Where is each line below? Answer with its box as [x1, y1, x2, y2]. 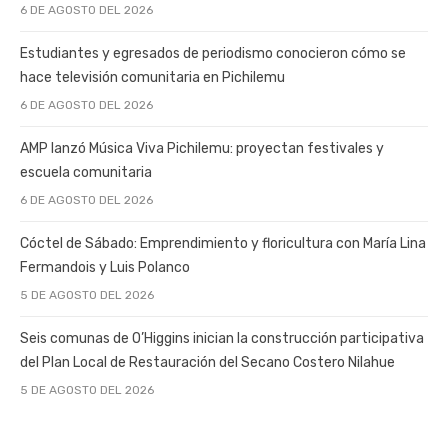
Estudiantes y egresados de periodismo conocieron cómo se [20, 44, 406, 62]
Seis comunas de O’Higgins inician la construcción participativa [20, 329, 424, 347]
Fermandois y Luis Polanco [20, 258, 190, 276]
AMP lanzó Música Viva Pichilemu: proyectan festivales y [20, 139, 384, 157]
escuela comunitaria [20, 163, 152, 181]
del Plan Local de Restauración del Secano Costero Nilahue [20, 353, 395, 371]
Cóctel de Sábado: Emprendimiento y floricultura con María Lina [20, 234, 426, 252]
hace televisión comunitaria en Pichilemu [20, 68, 285, 86]
